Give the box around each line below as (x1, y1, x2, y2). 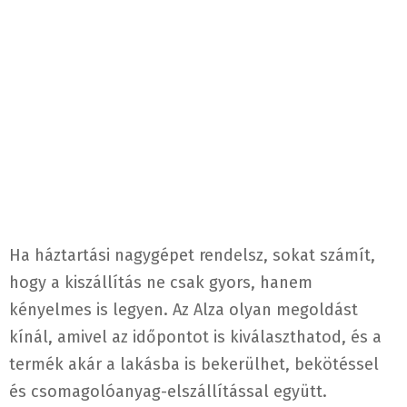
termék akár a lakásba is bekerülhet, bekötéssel (9, 354, 379, 375)
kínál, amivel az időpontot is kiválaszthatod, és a (9, 327, 382, 348)
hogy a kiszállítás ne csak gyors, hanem (9, 273, 313, 293)
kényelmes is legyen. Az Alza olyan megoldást (9, 300, 358, 321)
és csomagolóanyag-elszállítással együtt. (9, 382, 327, 402)
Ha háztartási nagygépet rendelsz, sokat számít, (9, 245, 375, 266)
